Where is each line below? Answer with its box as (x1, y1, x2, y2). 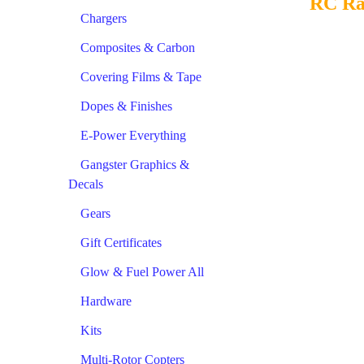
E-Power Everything (80, 128, 186, 142)
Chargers (80, 11, 127, 25)
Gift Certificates (80, 235, 162, 249)
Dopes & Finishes (80, 98, 172, 113)
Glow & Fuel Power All (80, 264, 204, 279)
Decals (68, 176, 103, 191)
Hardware (80, 293, 132, 308)
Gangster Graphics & (80, 157, 189, 171)
